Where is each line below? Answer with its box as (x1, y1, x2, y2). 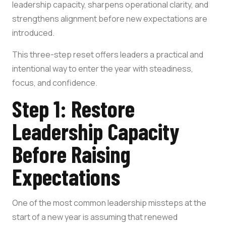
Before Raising (12, 140, 130, 167)
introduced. (12, 27, 54, 38)
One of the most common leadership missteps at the (12, 197, 206, 208)
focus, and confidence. (12, 77, 97, 88)
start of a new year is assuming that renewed (12, 211, 178, 222)
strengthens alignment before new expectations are (12, 13, 207, 24)
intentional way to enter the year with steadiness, (12, 63, 193, 74)
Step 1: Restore (12, 94, 135, 122)
